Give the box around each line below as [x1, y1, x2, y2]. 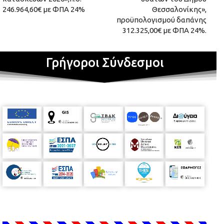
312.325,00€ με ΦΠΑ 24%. [122, 26, 206, 35]
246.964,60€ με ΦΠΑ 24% [2, 5, 85, 14]
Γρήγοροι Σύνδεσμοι [45, 55, 163, 70]
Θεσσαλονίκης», [151, 5, 206, 14]
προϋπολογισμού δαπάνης [116, 15, 206, 24]
